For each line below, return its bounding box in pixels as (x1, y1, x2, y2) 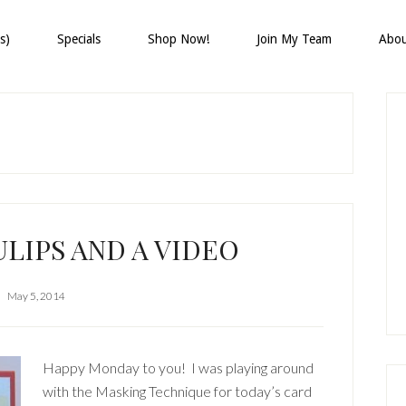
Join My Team (256, 32, 332, 46)
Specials (57, 32, 101, 46)
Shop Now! (148, 32, 209, 46)
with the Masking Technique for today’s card (43, 382, 312, 400)
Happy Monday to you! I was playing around (43, 359, 314, 376)
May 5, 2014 (7, 289, 65, 303)
